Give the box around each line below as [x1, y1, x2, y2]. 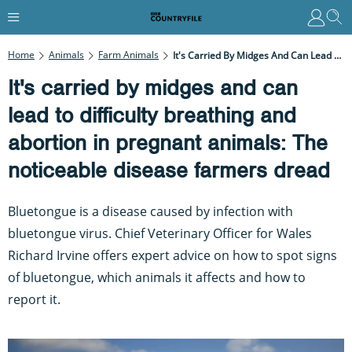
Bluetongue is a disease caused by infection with [8, 202, 293, 220]
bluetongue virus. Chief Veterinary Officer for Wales [8, 224, 312, 242]
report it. [8, 290, 60, 308]
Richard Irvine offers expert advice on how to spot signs [8, 246, 337, 264]
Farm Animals [98, 47, 159, 61]
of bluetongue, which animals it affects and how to [8, 268, 306, 286]
